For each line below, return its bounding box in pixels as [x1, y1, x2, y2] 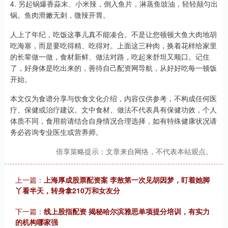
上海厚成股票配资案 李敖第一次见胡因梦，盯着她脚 [44, 175, 210, 185]
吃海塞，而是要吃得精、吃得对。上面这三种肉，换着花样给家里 [10, 40, 217, 50]
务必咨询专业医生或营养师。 [10, 127, 103, 137]
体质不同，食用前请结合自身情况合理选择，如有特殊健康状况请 [10, 116, 217, 126]
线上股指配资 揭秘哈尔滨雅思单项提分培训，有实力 [44, 206, 210, 216]
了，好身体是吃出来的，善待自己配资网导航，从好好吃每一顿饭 [10, 63, 217, 73]
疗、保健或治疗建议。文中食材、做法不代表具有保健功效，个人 [10, 104, 217, 115]
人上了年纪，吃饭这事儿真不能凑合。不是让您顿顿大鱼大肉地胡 [10, 29, 217, 39]
